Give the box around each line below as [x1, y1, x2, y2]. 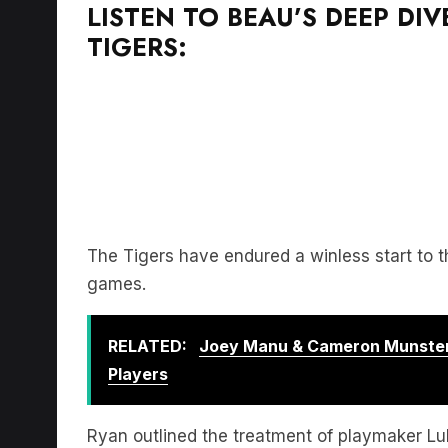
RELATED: [108, 335, 191, 356]
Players [108, 363, 168, 384]
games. [87, 273, 146, 294]
